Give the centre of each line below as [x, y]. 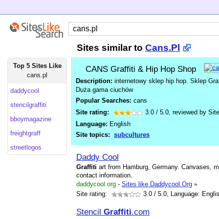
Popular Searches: [105, 100]
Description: [94, 81]
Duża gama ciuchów [104, 90]
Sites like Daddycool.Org [157, 184]
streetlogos [26, 147]
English [119, 124]
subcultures [132, 135]
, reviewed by [188, 112]
